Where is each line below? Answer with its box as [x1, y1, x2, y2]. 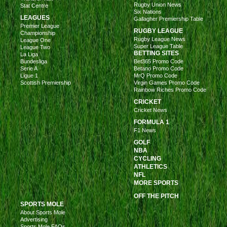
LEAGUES [20, 14, 50, 21]
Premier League [20, 23, 59, 29]
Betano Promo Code [134, 65, 183, 71]
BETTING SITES [134, 50, 179, 57]
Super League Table [134, 43, 183, 49]
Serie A [20, 65, 37, 71]
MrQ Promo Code [134, 72, 177, 79]
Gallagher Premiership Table [134, 16, 203, 22]
